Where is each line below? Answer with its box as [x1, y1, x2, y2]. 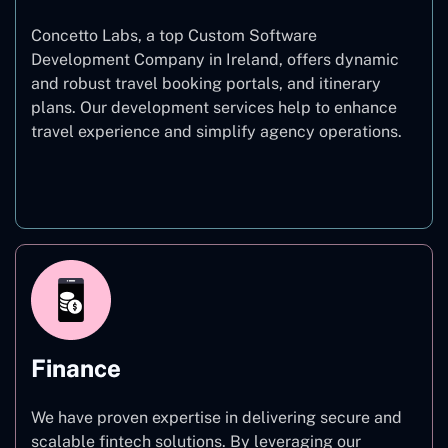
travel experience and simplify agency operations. [31, 121, 402, 141]
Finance [31, 353, 121, 382]
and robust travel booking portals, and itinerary [31, 73, 381, 93]
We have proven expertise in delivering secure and [31, 407, 402, 427]
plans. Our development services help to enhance [31, 97, 397, 117]
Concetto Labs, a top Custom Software [31, 25, 317, 45]
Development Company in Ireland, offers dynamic [31, 49, 399, 69]
